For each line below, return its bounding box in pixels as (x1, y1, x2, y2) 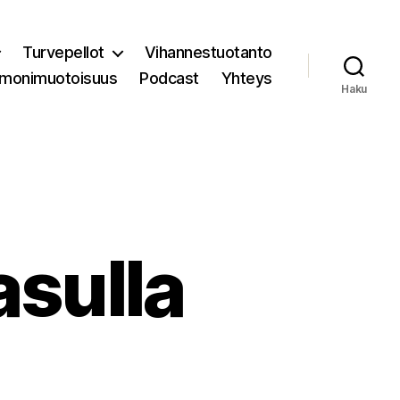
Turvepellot (22, 43, 104, 62)
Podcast (139, 69, 199, 87)
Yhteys (221, 69, 272, 87)
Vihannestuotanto (144, 43, 272, 62)
